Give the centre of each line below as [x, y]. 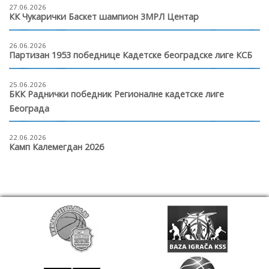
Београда [29, 108]
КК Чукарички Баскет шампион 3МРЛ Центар [104, 17]
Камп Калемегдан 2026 [56, 147]
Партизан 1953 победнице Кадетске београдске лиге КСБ [131, 55]
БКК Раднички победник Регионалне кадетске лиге [116, 94]
